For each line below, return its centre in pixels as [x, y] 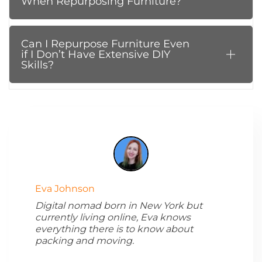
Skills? [37, 65]
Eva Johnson [65, 189]
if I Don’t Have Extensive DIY [96, 54]
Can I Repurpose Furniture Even [105, 44]
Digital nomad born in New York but [119, 206]
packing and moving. [85, 241]
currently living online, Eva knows [113, 217]
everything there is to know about [114, 229]
